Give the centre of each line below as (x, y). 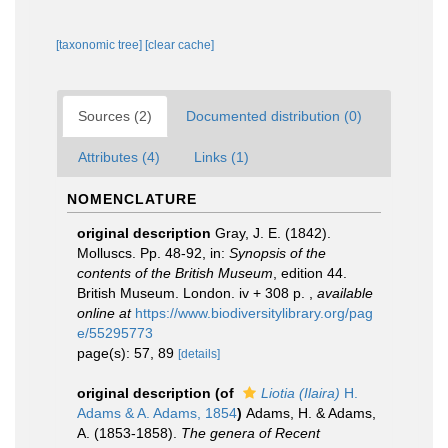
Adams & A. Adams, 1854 (157, 413)
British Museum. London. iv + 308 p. (193, 293)
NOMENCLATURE (132, 199)
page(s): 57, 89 (127, 353)
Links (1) (221, 157)
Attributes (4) (119, 157)
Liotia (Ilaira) (300, 393)
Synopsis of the (277, 253)
